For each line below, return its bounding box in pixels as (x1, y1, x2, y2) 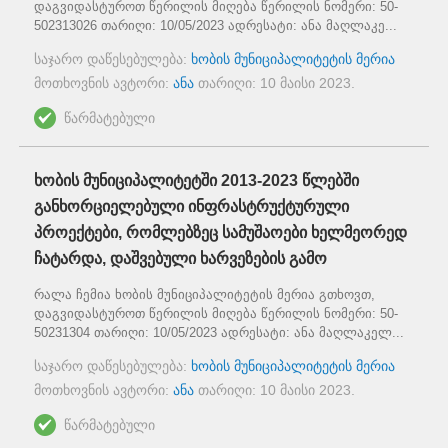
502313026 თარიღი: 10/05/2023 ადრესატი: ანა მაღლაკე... (34, 17, 397, 33)
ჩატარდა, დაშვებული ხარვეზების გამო (34, 249, 327, 267)
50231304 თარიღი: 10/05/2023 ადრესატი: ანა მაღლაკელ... (34, 324, 404, 340)
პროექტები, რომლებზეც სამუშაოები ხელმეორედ (34, 223, 407, 241)
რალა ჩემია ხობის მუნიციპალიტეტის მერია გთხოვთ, (34, 286, 375, 302)
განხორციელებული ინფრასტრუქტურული (34, 197, 349, 215)
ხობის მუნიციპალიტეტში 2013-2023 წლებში (34, 171, 359, 189)
